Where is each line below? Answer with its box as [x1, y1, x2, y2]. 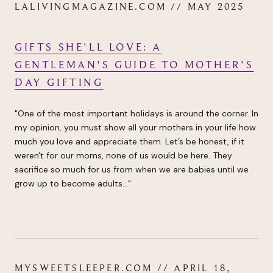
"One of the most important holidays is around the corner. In [15, 108, 258, 119]
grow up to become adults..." [15, 178, 131, 190]
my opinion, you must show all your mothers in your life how [15, 122, 256, 133]
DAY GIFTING [15, 76, 104, 90]
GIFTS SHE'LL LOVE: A [15, 40, 163, 54]
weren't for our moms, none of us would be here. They [15, 150, 232, 161]
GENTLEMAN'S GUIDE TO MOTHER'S [15, 58, 254, 72]
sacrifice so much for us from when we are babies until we [15, 164, 249, 175]
